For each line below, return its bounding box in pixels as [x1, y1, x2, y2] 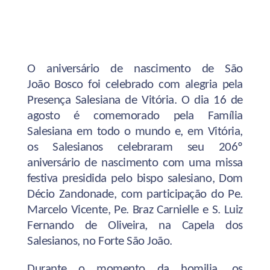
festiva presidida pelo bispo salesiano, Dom [27, 172, 243, 185]
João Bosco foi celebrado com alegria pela [27, 78, 243, 91]
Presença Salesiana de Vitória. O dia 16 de [27, 93, 243, 107]
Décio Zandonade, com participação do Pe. [27, 187, 243, 201]
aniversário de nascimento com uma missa [27, 156, 243, 169]
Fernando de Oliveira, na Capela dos [27, 219, 243, 232]
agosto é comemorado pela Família [27, 109, 243, 122]
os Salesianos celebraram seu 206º [27, 140, 243, 154]
